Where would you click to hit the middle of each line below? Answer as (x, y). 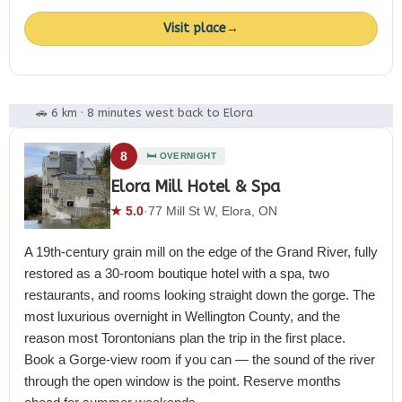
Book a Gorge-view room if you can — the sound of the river (200, 359)
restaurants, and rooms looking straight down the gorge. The (200, 294)
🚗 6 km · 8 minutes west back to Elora (144, 113)
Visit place (195, 29)
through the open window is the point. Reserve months (183, 380)
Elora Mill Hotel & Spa (195, 186)
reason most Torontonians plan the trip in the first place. (185, 337)
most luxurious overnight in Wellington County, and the (182, 316)
